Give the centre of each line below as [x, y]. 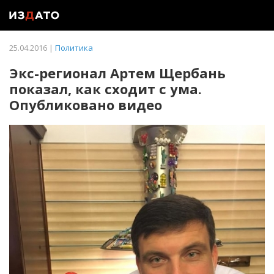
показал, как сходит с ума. [106, 89]
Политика [74, 48]
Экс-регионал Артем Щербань [117, 73]
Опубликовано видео [86, 105]
